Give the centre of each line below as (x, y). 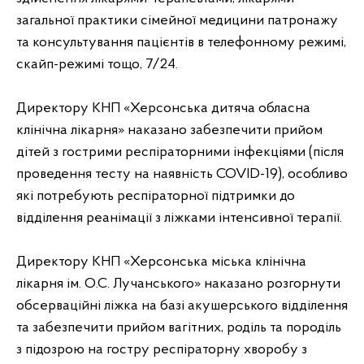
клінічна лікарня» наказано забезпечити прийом (169, 130)
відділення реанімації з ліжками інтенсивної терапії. (179, 218)
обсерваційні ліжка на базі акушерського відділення (182, 306)
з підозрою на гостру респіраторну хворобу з (162, 350)
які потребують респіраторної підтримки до (156, 196)
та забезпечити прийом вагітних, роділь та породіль (179, 328)
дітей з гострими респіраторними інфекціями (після (180, 152)
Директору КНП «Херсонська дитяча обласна (163, 108)
